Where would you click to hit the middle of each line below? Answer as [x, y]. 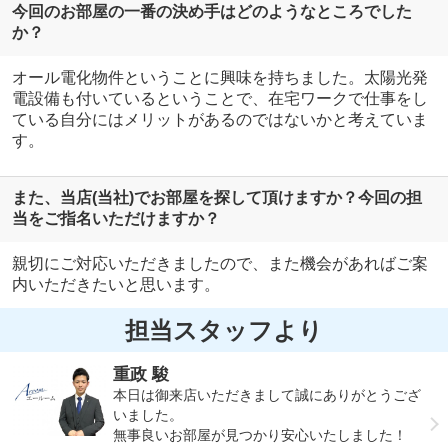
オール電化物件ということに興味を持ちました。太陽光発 [219, 77]
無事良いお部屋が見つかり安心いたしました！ [260, 435]
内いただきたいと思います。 [115, 285]
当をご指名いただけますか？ [115, 219]
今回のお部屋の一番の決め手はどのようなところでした [211, 11]
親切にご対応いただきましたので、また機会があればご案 [219, 264]
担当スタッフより [224, 330]
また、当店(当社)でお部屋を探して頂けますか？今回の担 [216, 198]
